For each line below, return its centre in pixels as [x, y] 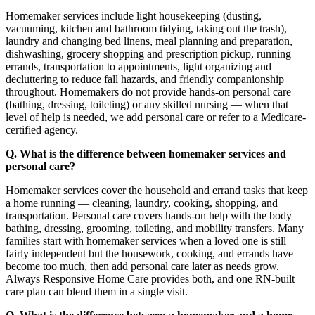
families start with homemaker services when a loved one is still [146, 240]
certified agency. [42, 129]
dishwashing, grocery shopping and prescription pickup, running [148, 53]
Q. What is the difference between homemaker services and [146, 153]
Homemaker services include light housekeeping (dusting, [134, 15]
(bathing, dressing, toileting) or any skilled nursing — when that [147, 104]
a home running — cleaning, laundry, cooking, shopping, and [142, 202]
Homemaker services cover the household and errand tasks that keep [157, 190]
